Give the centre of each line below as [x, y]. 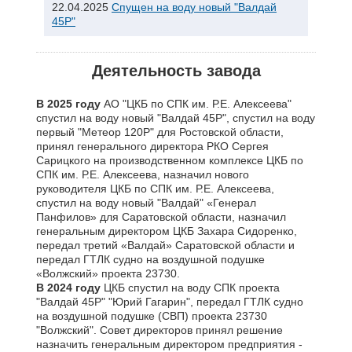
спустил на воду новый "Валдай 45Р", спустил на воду [176, 118]
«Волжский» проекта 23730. [108, 273]
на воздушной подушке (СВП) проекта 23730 [152, 316]
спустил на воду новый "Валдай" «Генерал [146, 203]
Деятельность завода [176, 71]
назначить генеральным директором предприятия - [169, 344]
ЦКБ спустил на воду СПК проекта [192, 288]
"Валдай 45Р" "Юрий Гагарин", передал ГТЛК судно [170, 302]
